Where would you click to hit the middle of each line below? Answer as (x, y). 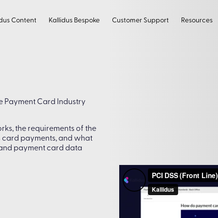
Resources (197, 21)
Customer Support (140, 21)
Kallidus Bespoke (74, 21)
